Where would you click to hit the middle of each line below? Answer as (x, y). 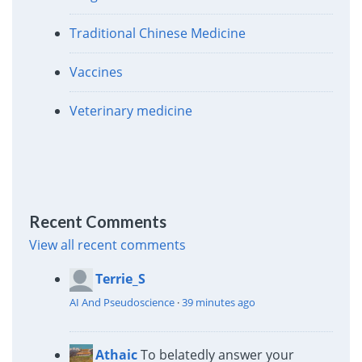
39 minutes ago (218, 303)
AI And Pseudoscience (122, 303)
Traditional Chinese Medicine (157, 33)
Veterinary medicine (130, 110)
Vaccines (96, 72)
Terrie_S (120, 279)
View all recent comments (107, 245)
